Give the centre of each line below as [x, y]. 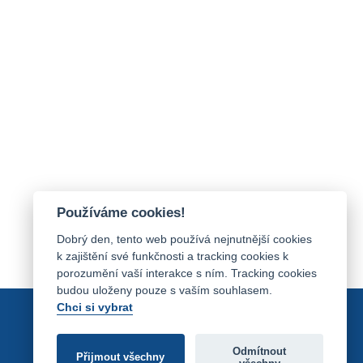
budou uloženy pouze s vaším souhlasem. [166, 290]
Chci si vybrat [94, 307]
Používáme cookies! [121, 213]
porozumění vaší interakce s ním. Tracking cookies [186, 273]
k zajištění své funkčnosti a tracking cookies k [172, 256]
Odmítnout [260, 351]
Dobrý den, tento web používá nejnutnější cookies [184, 239]
